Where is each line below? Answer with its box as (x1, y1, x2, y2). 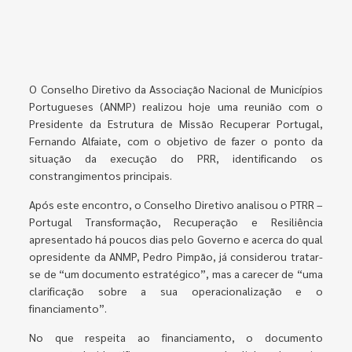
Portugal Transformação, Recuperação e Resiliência (29, 214, 323, 229)
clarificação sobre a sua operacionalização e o (29, 283, 323, 298)
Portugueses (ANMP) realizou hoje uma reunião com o (29, 98, 323, 113)
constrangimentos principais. (29, 167, 173, 182)
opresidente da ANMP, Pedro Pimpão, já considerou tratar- (29, 248, 323, 263)
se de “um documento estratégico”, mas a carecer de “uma (29, 266, 323, 280)
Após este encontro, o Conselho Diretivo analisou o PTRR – (29, 196, 323, 211)
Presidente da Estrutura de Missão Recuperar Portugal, (29, 115, 323, 130)
